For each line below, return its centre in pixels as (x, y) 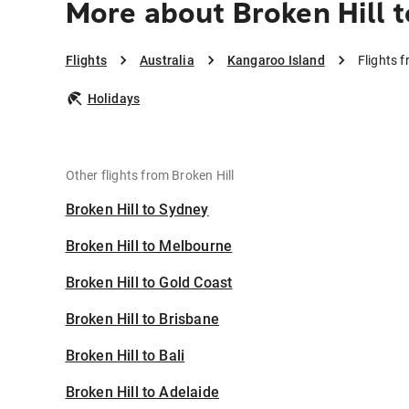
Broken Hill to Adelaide (142, 393)
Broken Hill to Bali (125, 356)
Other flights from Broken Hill (150, 176)
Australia (167, 61)
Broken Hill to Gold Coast (149, 283)
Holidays (114, 99)
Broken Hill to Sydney (137, 210)
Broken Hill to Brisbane (142, 320)
